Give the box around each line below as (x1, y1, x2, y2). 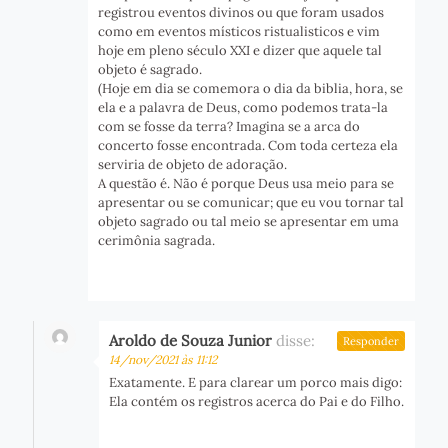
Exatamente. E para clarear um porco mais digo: (109, 374, 402, 392)
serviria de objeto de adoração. (98, 156, 287, 174)
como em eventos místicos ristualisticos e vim (98, 23, 380, 41)
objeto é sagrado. (98, 61, 202, 79)
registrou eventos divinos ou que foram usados (98, 4, 384, 22)
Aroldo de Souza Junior (109, 331, 272, 351)
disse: (276, 331, 315, 351)
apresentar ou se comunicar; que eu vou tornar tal (98, 194, 404, 212)
